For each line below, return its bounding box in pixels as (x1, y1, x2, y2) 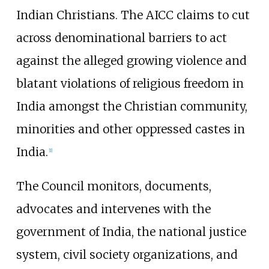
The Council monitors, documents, (16, 179, 211, 194)
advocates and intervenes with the (16, 202, 211, 217)
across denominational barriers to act (16, 31, 227, 46)
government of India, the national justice (16, 225, 246, 240)
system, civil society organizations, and (16, 247, 238, 262)
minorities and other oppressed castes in (16, 122, 245, 137)
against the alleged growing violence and (16, 53, 247, 68)
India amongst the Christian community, (16, 99, 247, 114)
